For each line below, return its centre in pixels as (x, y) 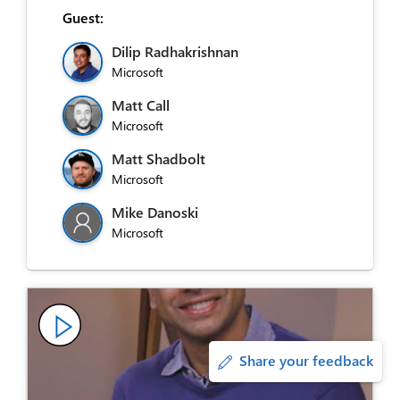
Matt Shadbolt (158, 158)
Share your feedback (306, 360)
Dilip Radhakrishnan (175, 51)
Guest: (83, 17)
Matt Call (141, 104)
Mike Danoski (155, 212)
